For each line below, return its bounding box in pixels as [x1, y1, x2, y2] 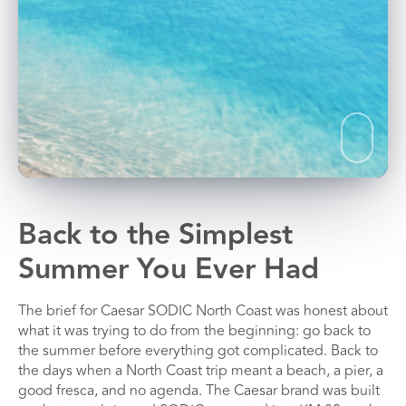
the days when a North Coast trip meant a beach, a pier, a [18, 360, 383, 382]
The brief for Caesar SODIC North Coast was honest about [18, 300, 388, 322]
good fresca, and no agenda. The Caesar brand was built [18, 380, 380, 401]
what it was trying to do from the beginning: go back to [18, 320, 371, 342]
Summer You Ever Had [18, 246, 319, 292]
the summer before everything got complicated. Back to [18, 340, 378, 362]
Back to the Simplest [18, 212, 293, 257]
